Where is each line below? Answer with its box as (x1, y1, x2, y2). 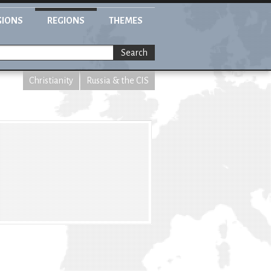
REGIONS (47, 16, 85, 25)
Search (121, 48, 148, 58)
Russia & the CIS (87, 76, 149, 85)
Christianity (29, 76, 73, 85)
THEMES (109, 16, 143, 25)
